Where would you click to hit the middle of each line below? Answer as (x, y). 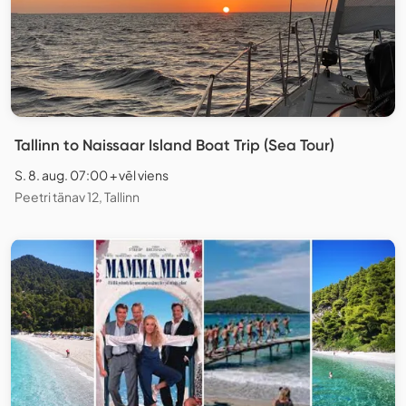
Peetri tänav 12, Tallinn (77, 196)
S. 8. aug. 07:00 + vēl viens (92, 174)
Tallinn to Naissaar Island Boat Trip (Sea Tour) (174, 145)
